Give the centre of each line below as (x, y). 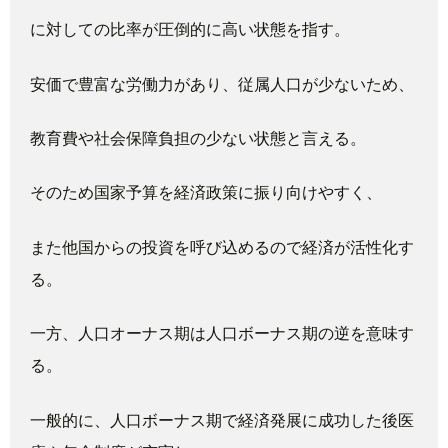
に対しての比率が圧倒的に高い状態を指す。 (190, 29)
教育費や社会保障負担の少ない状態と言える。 (198, 137)
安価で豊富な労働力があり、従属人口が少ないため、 (222, 83)
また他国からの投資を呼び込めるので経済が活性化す (222, 246)
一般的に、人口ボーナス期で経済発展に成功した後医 (222, 419)
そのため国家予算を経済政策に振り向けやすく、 (206, 192)
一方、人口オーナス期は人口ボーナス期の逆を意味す (222, 333)
